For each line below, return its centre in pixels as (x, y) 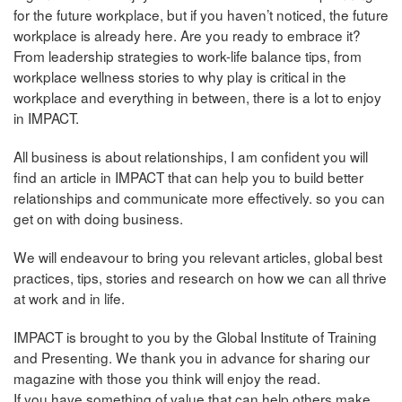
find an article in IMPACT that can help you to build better (188, 177)
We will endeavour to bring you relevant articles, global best (198, 257)
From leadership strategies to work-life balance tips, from (188, 56)
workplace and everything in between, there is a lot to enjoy (197, 97)
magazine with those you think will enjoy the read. (167, 378)
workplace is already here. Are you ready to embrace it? (187, 35)
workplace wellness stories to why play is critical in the (180, 77)
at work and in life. (69, 298)
